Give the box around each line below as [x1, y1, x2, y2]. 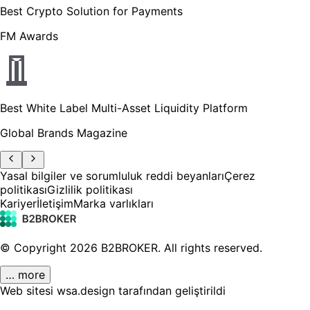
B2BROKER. [98, 240, 164, 255]
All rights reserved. [164, 240, 262, 255]
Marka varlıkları [73, 196, 154, 210]
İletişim [37, 196, 73, 210]
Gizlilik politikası [47, 182, 133, 197]
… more [6, 267, 45, 282]
